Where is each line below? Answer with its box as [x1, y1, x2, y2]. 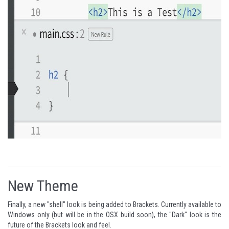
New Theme [8, 177, 78, 195]
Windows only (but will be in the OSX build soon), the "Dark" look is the [8, 211, 221, 219]
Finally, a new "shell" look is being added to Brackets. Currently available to [8, 200, 221, 209]
